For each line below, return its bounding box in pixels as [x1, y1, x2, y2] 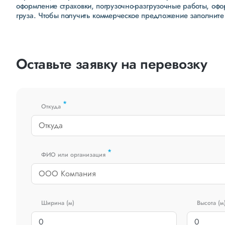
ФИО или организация [41, 150, 107, 159]
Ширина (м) [41, 198, 74, 207]
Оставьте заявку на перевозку [16, 54, 207, 74]
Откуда [41, 102, 63, 111]
